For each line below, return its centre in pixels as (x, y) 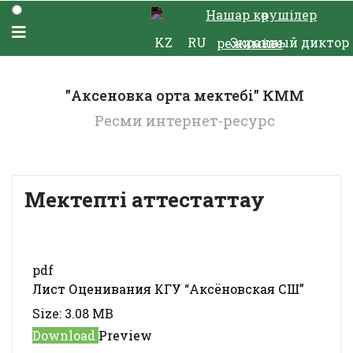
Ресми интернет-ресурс (184, 121)
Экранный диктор (290, 42)
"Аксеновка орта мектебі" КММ (184, 95)
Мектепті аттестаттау (145, 199)
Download (65, 335)
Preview (125, 335)
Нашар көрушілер (261, 15)
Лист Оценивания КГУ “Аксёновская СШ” (168, 289)
